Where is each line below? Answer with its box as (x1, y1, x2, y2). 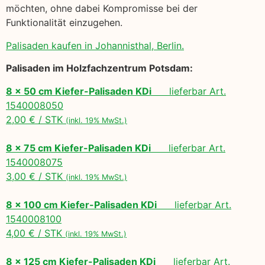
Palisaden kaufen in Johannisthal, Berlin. (6, 39, 184, 51)
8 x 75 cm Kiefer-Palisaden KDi (6, 141, 151, 154)
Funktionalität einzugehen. (6, 17, 122, 29)
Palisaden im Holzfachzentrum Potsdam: (6, 62, 193, 75)
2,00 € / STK (6, 113, 66, 125)
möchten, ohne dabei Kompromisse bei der (6, 2, 198, 15)
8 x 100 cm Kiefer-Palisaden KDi (6, 198, 157, 211)
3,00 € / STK (6, 170, 66, 182)
